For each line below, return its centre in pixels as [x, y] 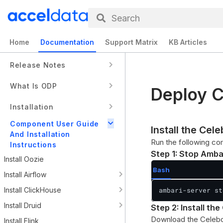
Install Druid [23, 205]
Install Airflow [25, 174]
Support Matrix [131, 42]
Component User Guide [55, 124]
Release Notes [38, 65]
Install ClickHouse [33, 190]
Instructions [33, 145]
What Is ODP [34, 86]
